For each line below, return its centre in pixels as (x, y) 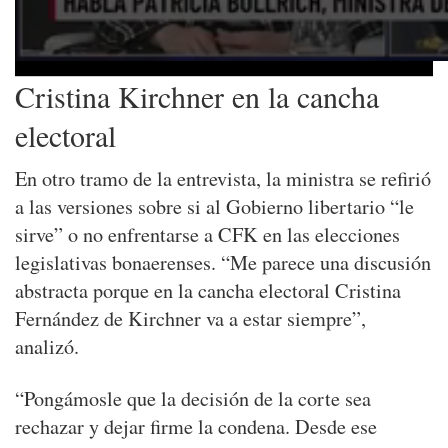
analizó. (47, 347)
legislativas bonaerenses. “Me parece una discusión (223, 263)
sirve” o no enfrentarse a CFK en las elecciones (207, 235)
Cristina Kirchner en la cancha (197, 96)
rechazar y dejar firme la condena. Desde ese (196, 427)
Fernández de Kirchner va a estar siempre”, (190, 319)
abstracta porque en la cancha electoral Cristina (208, 291)
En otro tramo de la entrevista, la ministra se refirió (223, 179)
